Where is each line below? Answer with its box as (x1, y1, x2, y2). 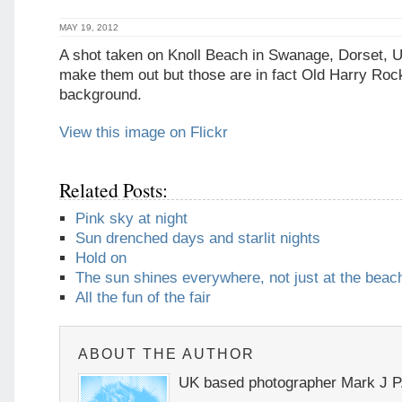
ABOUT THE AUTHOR (78, 346, 255, 362)
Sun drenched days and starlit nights (75, 230, 320, 247)
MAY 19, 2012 (59, 22, 118, 32)
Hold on (75, 249, 127, 267)
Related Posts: (59, 177, 168, 203)
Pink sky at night (75, 210, 188, 227)
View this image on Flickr (59, 124, 228, 141)
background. (59, 86, 142, 103)
